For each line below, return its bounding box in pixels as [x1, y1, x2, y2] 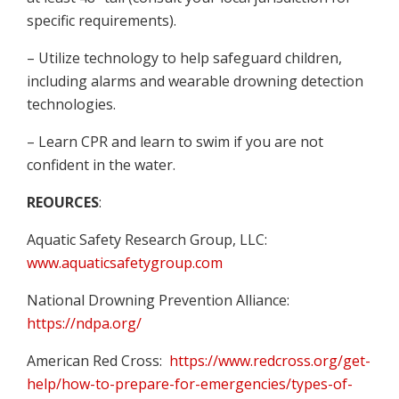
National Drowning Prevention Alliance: [27, 290, 289, 310]
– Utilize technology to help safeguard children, [27, 48, 342, 68]
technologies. [27, 94, 116, 114]
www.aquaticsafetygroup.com [27, 253, 226, 273]
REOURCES [27, 192, 99, 212]
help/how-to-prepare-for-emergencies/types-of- [27, 374, 353, 394]
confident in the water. [27, 155, 175, 175]
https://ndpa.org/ [27, 313, 145, 333]
